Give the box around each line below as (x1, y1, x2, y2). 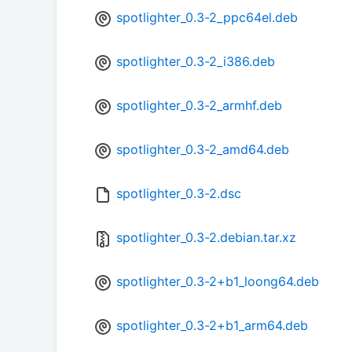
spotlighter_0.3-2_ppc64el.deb (116, 9, 298, 26)
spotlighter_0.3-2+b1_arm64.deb (116, 317, 308, 334)
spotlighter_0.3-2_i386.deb (116, 53, 275, 70)
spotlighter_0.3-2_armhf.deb (116, 97, 282, 114)
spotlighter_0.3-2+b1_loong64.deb (116, 273, 319, 290)
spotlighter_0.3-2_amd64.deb (116, 141, 289, 158)
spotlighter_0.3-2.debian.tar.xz (116, 229, 296, 246)
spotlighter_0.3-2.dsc (116, 185, 241, 202)
